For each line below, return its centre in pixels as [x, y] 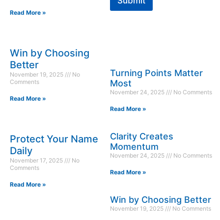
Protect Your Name [54, 139]
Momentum [134, 147]
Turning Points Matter [156, 73]
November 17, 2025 [37, 161]
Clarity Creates [142, 137]
